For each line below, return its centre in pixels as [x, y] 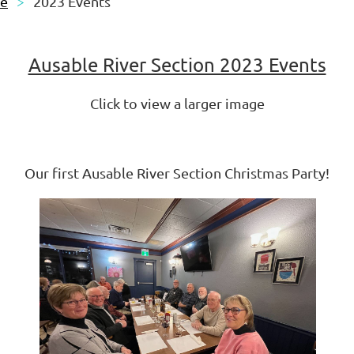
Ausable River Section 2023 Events [177, 64]
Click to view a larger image [177, 103]
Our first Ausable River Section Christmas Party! [177, 173]
